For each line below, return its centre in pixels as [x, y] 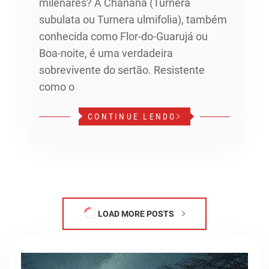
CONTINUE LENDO [132, 116]
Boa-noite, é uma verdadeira [106, 53]
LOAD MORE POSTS [136, 213]
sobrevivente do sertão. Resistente [122, 70]
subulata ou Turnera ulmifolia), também [133, 19]
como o [57, 86]
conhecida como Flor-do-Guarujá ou [123, 36]
